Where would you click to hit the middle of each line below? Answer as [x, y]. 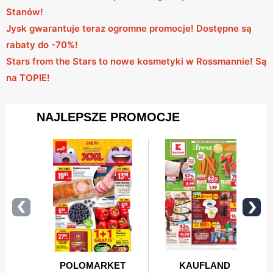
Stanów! [25, 12]
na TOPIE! [28, 77]
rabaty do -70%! [42, 44]
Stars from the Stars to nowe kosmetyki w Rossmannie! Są [136, 61]
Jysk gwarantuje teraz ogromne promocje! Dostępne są [129, 28]
